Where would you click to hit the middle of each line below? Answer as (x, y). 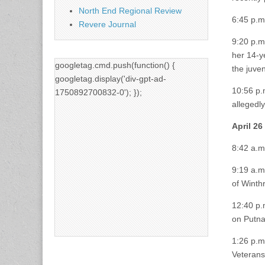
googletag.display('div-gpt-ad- (111, 78)
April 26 (247, 126)
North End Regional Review (130, 10)
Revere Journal (107, 24)
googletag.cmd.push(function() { (115, 65)
